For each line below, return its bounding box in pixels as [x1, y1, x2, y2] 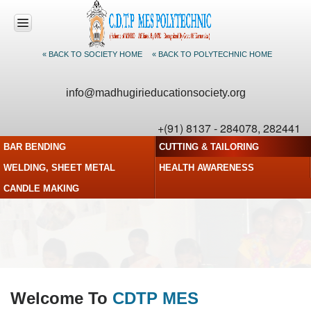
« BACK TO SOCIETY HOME [42, 50, 142, 58]
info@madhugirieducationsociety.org [65, 87, 246, 99]
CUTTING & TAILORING [159, 142, 259, 152]
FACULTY [17, 206, 55, 216]
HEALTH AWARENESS [159, 162, 254, 173]
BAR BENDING [3, 142, 66, 152]
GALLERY [17, 253, 57, 263]
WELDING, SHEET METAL [3, 162, 115, 173]
